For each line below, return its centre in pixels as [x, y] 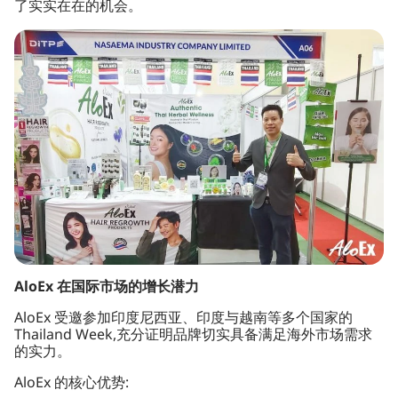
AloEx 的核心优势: [72, 383]
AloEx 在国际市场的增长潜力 [107, 287]
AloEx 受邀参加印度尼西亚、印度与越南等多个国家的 [183, 318]
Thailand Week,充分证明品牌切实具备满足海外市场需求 [193, 335]
